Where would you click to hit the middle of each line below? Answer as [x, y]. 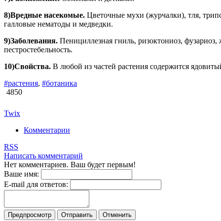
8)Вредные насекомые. [44, 15]
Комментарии [47, 130]
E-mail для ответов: [36, 184]
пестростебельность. [38, 49]
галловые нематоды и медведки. [58, 24]
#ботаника [59, 83]
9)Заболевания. [31, 40]
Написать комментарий [43, 155]
